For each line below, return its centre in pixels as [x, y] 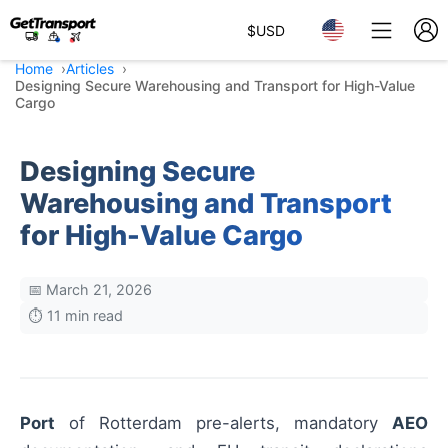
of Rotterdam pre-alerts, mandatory [223, 423]
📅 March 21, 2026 [90, 289]
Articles [90, 68]
